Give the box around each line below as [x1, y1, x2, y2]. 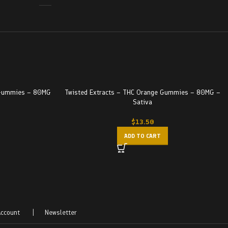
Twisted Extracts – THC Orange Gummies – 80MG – [65, 88, 220, 97]
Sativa [133, 98, 152, 106]
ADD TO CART [124, 132, 161, 139]
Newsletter [45, 208, 77, 217]
